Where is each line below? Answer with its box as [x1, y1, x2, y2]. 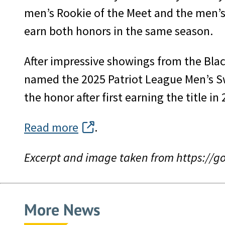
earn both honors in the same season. [24, 23, 213, 39]
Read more [24, 120, 78, 136]
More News [24, 199, 100, 220]
